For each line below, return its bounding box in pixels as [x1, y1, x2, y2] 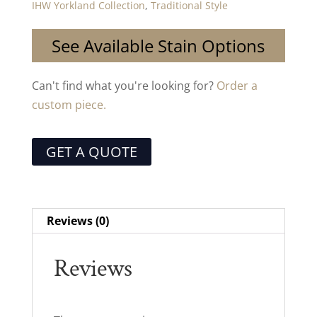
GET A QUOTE [45, 142, 137, 161]
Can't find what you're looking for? [31, 77, 217, 93]
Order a [216, 77, 258, 93]
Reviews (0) [46, 212, 109, 229]
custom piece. [31, 96, 106, 113]
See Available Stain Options [52, 33, 265, 57]
